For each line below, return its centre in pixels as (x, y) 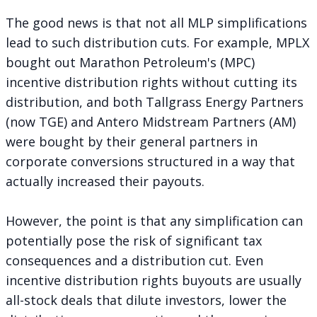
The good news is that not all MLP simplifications (156, 22)
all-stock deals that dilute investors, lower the (146, 300)
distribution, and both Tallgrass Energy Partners (155, 102)
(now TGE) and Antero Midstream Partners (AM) (151, 121)
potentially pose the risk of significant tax (134, 240)
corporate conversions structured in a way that (150, 161)
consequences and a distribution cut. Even (134, 260)
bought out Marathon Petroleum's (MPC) (130, 62)
